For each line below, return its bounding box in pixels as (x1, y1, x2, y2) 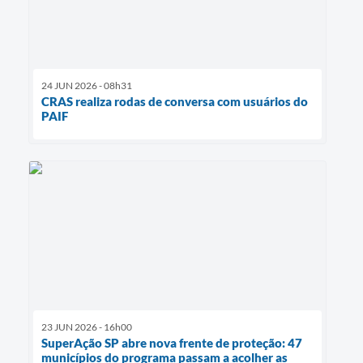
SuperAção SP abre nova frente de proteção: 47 (41, 335, 302, 351)
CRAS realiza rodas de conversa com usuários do (41, 94, 308, 109)
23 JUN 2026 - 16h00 (41, 321, 132, 334)
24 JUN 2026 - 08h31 (41, 79, 132, 92)
